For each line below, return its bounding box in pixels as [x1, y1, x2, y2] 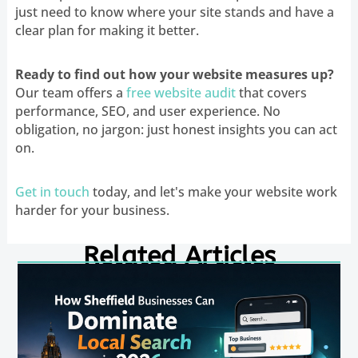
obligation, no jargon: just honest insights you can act [14, 120, 337, 138]
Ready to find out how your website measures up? [14, 65, 334, 83]
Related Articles [82, 241, 276, 271]
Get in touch [14, 182, 89, 201]
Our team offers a [14, 83, 126, 101]
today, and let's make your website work [89, 182, 337, 201]
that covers [235, 83, 307, 101]
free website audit [125, 83, 236, 101]
